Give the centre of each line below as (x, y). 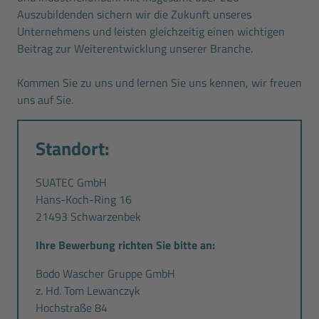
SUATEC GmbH (71, 182)
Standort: (73, 148)
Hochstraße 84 (72, 307)
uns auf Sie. (45, 99)
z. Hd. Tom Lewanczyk (88, 290)
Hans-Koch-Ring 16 (84, 199)
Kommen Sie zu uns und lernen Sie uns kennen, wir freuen (159, 82)
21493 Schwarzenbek (88, 216)
